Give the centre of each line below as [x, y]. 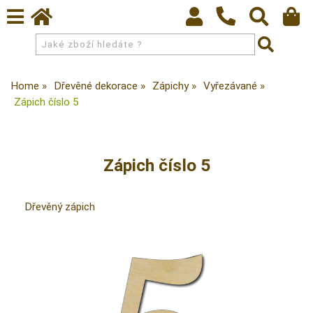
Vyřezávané [230, 86]
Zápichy [170, 86]
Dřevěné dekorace [96, 86]
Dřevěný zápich [60, 207]
